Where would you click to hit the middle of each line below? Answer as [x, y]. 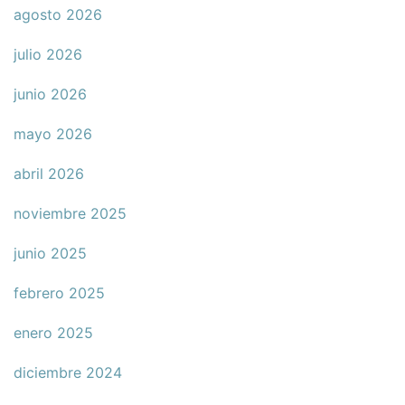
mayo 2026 [53, 134]
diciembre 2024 [68, 373]
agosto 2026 [58, 15]
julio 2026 [48, 55]
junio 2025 [50, 254]
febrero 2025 [59, 293]
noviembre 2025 [70, 214]
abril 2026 [49, 174]
